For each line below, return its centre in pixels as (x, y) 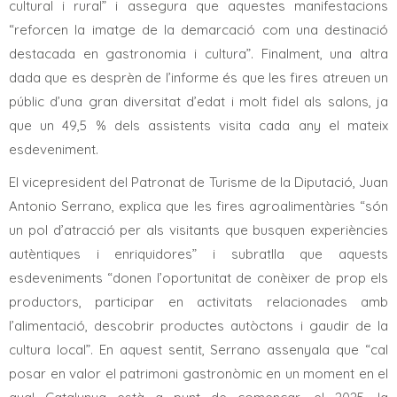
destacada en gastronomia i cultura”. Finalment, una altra (198, 53)
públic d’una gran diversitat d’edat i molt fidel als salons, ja (198, 101)
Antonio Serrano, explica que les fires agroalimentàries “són (198, 206)
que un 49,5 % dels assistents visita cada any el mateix (198, 125)
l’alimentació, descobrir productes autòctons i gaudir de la (198, 325)
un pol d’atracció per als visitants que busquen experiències (198, 230)
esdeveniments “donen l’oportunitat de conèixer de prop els (198, 277)
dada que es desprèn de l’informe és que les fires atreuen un (198, 77)
